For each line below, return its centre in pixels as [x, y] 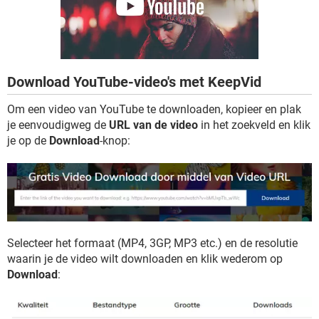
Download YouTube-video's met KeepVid [134, 82]
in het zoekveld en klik [254, 125]
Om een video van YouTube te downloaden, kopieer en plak [154, 109]
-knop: [115, 141]
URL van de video [153, 125]
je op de [28, 141]
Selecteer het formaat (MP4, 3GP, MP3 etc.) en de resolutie [152, 244]
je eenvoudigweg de [58, 125]
